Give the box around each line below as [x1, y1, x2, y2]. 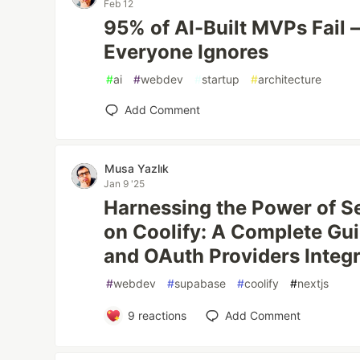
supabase [174, 276, 227, 290]
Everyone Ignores [104, 40, 269, 63]
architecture [258, 72, 322, 86]
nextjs [297, 276, 329, 290]
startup [202, 72, 240, 86]
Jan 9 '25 [104, 178, 145, 190]
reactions [134, 309, 186, 322]
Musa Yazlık [104, 162, 170, 175]
